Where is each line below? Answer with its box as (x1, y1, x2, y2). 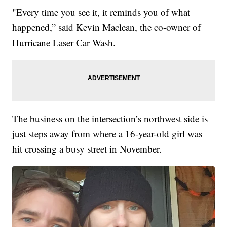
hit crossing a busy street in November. (12, 142, 162, 155)
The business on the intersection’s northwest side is (12, 111, 208, 125)
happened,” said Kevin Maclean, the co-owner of (12, 20, 201, 33)
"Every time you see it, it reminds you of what (12, 5, 191, 18)
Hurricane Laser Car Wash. (12, 35, 116, 49)
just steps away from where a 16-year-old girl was (12, 127, 203, 140)
